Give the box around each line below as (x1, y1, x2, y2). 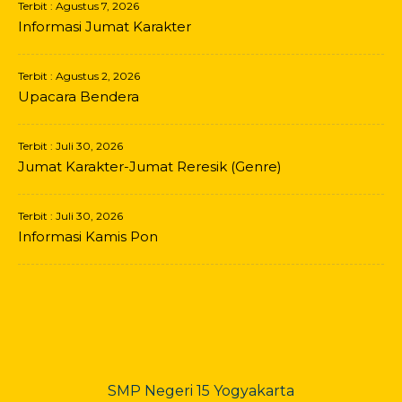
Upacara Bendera (17, 88, 139, 105)
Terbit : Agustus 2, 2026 (17, 69, 140, 83)
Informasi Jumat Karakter (17, 18, 191, 35)
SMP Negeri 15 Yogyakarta (108, 382, 294, 399)
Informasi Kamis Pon (17, 228, 158, 245)
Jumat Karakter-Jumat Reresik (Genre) (17, 158, 282, 175)
